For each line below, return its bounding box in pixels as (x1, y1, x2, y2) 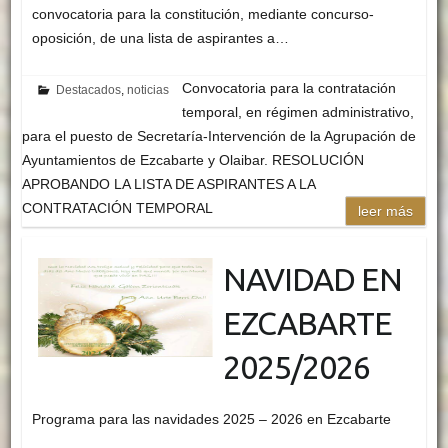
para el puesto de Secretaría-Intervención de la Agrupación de (21, 127, 416, 144)
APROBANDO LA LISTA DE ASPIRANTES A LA (21, 175, 316, 192)
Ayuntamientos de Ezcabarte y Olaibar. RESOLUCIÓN (21, 151, 364, 168)
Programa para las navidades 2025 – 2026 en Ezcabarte (31, 410, 407, 427)
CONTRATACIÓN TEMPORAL (21, 199, 213, 216)
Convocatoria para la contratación (182, 79, 397, 96)
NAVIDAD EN (222, 260, 402, 297)
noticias (127, 82, 170, 97)
